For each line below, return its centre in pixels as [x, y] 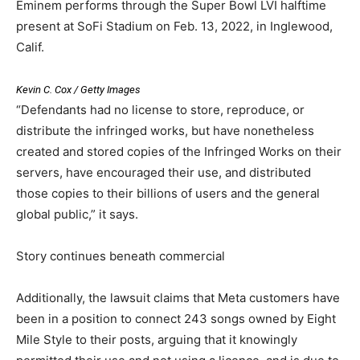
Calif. [30, 47]
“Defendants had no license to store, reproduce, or [160, 109]
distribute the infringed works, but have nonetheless [165, 130]
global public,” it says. [77, 214]
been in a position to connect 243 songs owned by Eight [176, 318]
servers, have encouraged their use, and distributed [164, 172]
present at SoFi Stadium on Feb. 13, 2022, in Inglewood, [174, 26]
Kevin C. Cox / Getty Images [78, 89]
